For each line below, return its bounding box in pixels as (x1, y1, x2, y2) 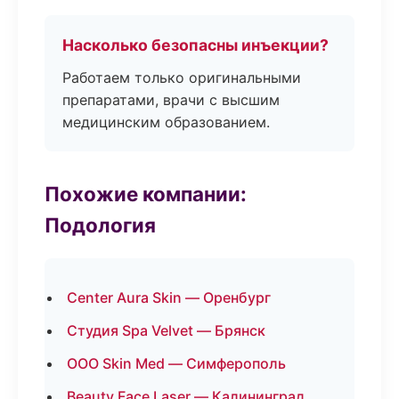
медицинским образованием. (62, 113, 270, 131)
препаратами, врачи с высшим (62, 91, 280, 109)
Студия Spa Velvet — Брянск (67, 322, 265, 339)
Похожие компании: (45, 182, 247, 206)
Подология (45, 213, 156, 237)
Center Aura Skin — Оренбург (67, 289, 271, 306)
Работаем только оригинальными (62, 69, 301, 86)
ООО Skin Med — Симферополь (67, 354, 286, 372)
